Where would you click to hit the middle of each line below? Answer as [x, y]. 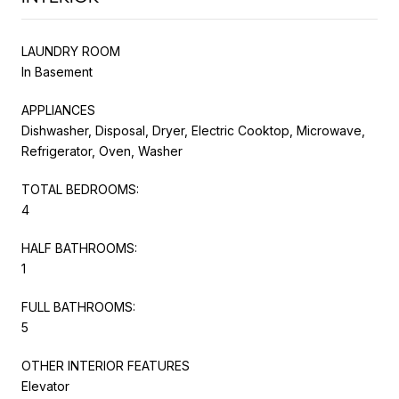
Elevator [45, 386]
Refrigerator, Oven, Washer [102, 151]
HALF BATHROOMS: [79, 248]
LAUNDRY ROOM [71, 51]
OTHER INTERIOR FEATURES [106, 365]
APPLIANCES [58, 110]
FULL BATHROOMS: [78, 306]
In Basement [57, 71]
